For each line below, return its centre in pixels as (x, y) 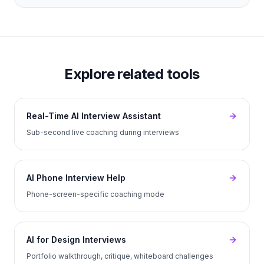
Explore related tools (132, 74)
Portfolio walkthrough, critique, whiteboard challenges (120, 256)
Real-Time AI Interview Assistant (94, 116)
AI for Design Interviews (76, 240)
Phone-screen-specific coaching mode (95, 194)
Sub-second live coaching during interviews (103, 132)
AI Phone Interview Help (76, 178)
